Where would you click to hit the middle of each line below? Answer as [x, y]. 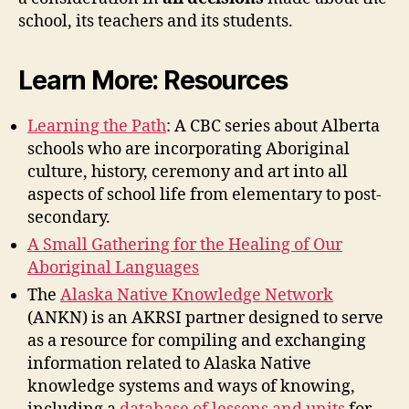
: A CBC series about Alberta [273, 126]
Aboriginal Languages [113, 268]
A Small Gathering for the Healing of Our [185, 245]
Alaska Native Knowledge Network [197, 295]
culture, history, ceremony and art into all [188, 172]
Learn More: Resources [153, 80]
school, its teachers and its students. [156, 21]
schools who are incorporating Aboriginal [189, 149]
